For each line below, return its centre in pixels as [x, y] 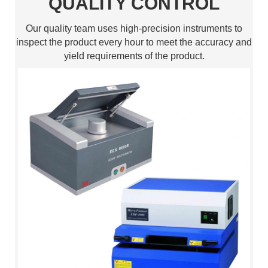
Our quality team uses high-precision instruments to [134, 29]
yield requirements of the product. [134, 56]
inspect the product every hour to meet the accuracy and [134, 42]
